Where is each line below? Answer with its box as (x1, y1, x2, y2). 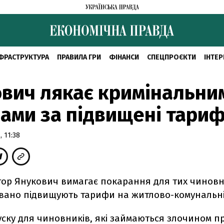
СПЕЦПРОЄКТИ (146, 53, 196, 61)
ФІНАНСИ (108, 53, 139, 61)
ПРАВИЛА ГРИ (56, 53, 101, 61)
